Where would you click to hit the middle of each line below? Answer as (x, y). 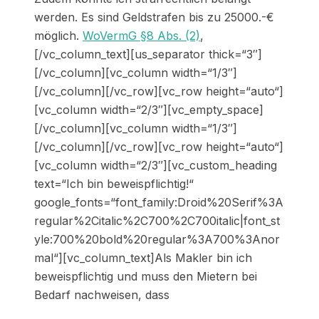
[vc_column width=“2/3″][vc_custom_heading (156, 166)
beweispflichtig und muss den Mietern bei (146, 277)
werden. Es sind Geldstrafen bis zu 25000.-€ (154, 17)
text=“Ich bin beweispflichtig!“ (114, 184)
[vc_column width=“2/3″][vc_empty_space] (149, 110)
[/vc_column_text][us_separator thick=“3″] (148, 54)
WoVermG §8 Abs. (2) (141, 36)
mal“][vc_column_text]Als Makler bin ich (143, 258)
